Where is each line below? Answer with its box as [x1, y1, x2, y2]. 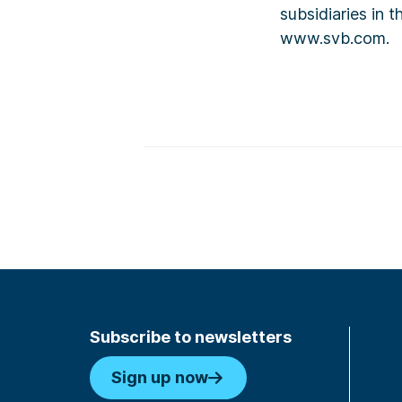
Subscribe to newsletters [90, 328, 292, 346]
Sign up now [111, 368, 208, 387]
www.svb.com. [280, 29, 389, 48]
